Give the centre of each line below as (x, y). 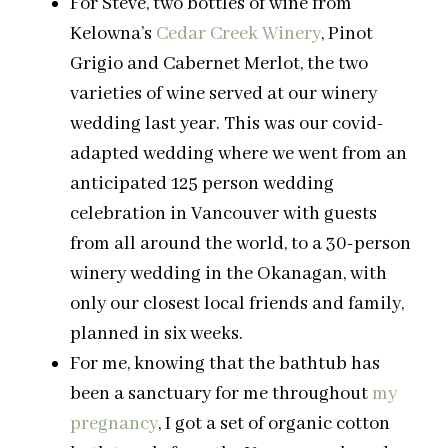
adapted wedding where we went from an (238, 154)
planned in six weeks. (156, 334)
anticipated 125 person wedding (202, 184)
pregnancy (114, 424)
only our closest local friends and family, (237, 304)
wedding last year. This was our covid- (227, 124)
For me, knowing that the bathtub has (225, 364)
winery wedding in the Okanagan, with (228, 274)
